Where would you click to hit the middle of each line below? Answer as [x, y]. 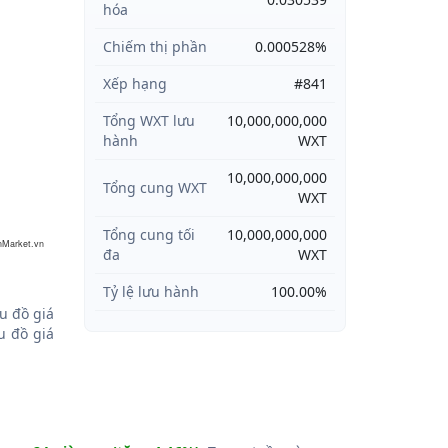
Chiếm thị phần [154, 46]
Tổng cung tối [148, 234]
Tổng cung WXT [154, 187]
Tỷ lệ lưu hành [150, 291]
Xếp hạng [134, 83]
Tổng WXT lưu [148, 120]
